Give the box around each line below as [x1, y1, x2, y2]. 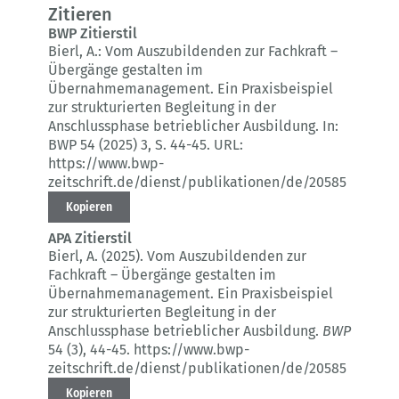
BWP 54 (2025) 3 [48, 136, 148, 154]
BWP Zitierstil [48, 25, 137, 43]
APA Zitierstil [48, 230, 132, 248]
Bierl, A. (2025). [48, 248, 147, 265]
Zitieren [48, 4, 112, 26]
